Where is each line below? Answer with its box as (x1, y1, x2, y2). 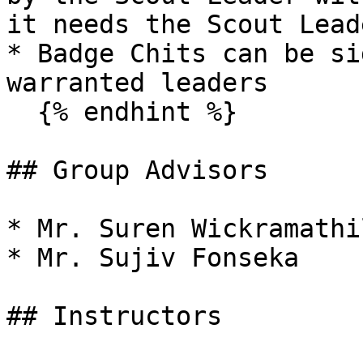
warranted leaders (6, 68, 268, 97)
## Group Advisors (6, 156, 268, 185)
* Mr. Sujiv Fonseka (6, 243, 299, 272)
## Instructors (6, 301, 222, 331)
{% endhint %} (6, 97, 37, 126)
